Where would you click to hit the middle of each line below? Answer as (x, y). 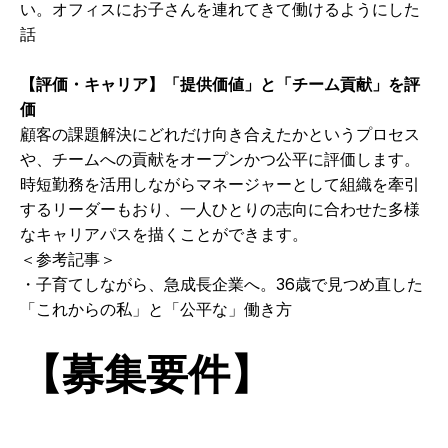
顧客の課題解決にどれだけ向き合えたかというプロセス (220, 134)
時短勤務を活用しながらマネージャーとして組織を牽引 (220, 184)
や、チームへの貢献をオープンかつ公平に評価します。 (220, 159)
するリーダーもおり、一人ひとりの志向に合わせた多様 (220, 209)
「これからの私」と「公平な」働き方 (156, 309)
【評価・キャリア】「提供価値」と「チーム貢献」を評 (220, 84)
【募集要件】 (146, 373)
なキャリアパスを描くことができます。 (164, 234)
